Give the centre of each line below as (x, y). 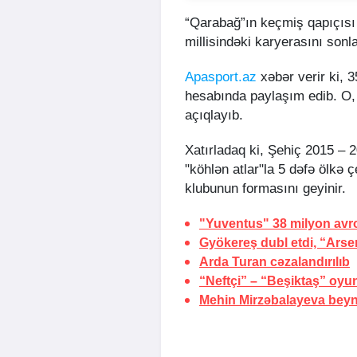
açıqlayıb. (214, 116)
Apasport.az (221, 77)
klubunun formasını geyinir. (265, 189)
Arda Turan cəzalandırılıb (275, 262)
